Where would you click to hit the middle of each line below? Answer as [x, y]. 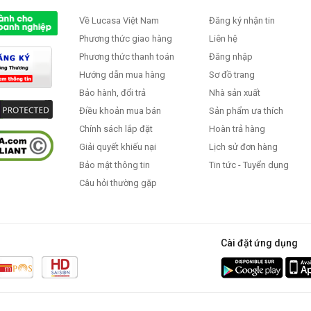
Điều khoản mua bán [120, 110]
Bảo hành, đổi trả [112, 92]
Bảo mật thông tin [115, 165]
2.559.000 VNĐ [153, 26]
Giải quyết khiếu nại [118, 146]
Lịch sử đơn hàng [244, 146]
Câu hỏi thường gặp [118, 183]
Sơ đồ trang [232, 74]
